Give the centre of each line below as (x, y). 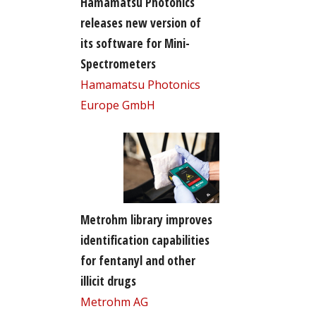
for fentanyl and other (138, 260)
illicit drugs (108, 280)
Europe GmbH (117, 105)
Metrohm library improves (146, 219)
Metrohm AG (114, 302)
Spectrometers (118, 63)
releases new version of (140, 22)
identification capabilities (145, 239)
